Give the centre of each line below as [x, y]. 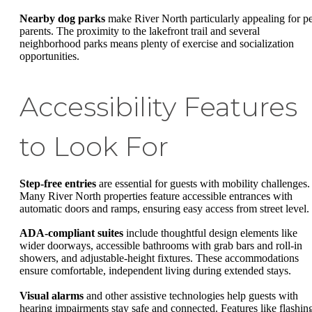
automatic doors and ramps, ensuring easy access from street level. [164, 208]
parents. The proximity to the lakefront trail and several [140, 31]
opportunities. [49, 56]
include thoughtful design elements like [210, 233]
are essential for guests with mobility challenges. [203, 183]
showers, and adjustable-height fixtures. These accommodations [159, 258]
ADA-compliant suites [71, 233]
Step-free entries [58, 183]
